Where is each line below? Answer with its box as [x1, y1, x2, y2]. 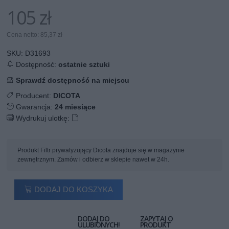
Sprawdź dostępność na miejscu [16, 76, 130, 84]
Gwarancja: [14, 102, 55, 111]
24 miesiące [55, 102, 96, 111]
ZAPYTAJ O [140, 213, 173, 223]
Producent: [14, 91, 54, 100]
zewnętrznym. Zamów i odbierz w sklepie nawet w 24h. [17, 155, 170, 163]
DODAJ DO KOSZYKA [32, 185, 113, 194]
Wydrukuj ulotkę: [16, 113, 72, 122]
